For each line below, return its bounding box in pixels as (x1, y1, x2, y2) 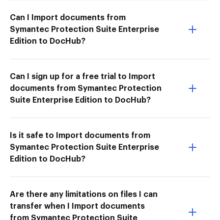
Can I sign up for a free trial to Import (10, 72, 155, 81)
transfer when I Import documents (10, 202, 145, 210)
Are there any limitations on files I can (10, 190, 158, 198)
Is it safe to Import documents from (10, 131, 150, 139)
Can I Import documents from (10, 13, 126, 22)
